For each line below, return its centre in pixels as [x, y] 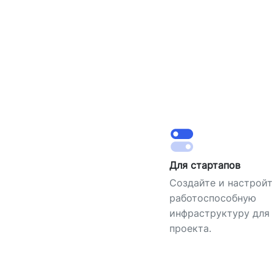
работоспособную [212, 198]
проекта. [190, 228]
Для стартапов [205, 165]
